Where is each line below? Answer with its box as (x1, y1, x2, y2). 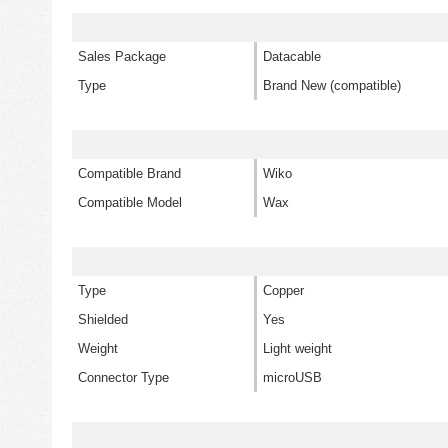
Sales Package (78, 49, 166, 64)
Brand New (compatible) (263, 78, 401, 93)
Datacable (263, 49, 321, 64)
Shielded (78, 312, 128, 327)
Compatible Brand (78, 166, 181, 181)
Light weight (263, 341, 332, 356)
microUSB (263, 370, 322, 385)
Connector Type (78, 370, 169, 385)
